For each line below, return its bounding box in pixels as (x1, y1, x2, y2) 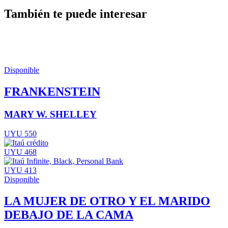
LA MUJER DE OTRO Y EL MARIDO (4, 194, 210, 208)
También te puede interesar (4, 7, 147, 20)
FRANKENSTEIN (4, 84, 100, 98)
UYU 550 (4, 129, 37, 138)
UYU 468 (4, 148, 37, 157)
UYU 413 (4, 166, 37, 175)
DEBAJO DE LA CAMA (4, 208, 133, 222)
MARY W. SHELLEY (4, 108, 97, 120)
